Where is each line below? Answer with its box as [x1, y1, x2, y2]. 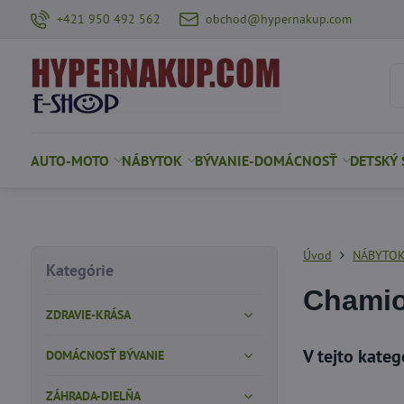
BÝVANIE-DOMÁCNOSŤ [194, 151, 337, 170]
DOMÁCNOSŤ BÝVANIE [45, 347, 164, 363]
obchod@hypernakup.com [206, 10, 353, 27]
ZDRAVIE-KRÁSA [45, 307, 131, 323]
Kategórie [45, 260, 114, 280]
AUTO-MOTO [30, 151, 109, 170]
